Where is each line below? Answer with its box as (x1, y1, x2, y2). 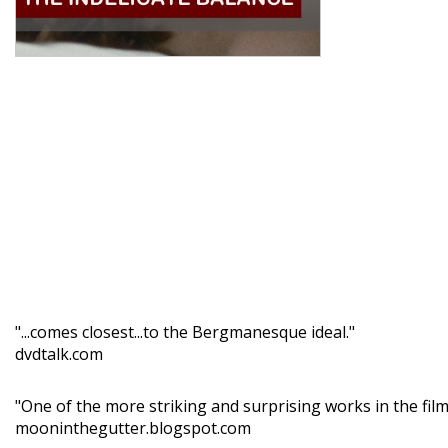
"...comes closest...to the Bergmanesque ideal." (15, 320, 355, 343)
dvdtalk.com (15, 342, 103, 365)
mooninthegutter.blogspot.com (15, 416, 251, 439)
